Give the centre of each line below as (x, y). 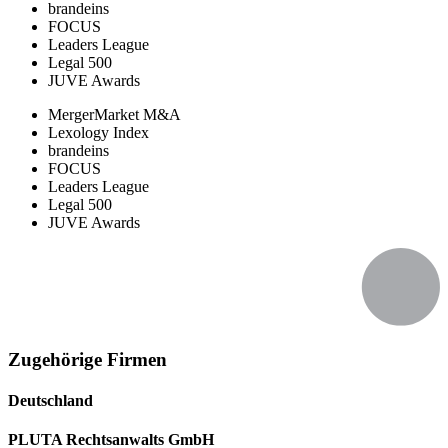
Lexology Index (98, 132)
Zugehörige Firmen (87, 359)
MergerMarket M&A (114, 114)
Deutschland (50, 400)
